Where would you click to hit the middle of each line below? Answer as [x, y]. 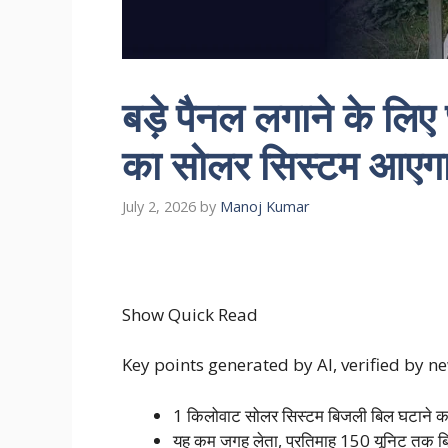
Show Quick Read [190, 314]
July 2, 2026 [159, 207]
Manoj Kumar [265, 207]
